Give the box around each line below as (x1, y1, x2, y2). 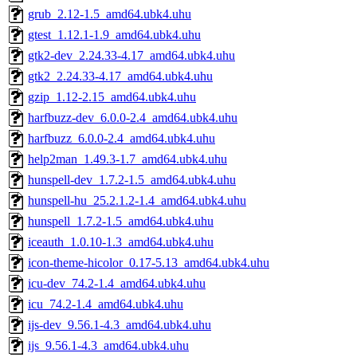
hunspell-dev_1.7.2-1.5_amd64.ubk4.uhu (28, 173, 236, 187)
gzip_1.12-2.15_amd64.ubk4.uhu (28, 90, 196, 104)
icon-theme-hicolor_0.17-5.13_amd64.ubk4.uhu (28, 256, 269, 270)
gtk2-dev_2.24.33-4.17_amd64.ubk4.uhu (28, 49, 235, 63)
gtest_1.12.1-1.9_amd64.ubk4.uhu (28, 28, 201, 42)
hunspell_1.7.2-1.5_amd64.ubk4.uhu (28, 214, 214, 229)
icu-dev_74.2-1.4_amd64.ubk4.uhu (28, 277, 206, 291)
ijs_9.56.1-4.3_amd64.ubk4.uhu (28, 339, 189, 353)
